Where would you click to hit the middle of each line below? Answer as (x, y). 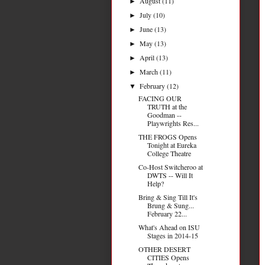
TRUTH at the (167, 106)
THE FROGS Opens (167, 136)
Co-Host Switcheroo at (170, 167)
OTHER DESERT (164, 249)
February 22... (167, 213)
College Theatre (169, 153)
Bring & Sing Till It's (168, 197)
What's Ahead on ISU (169, 227)
